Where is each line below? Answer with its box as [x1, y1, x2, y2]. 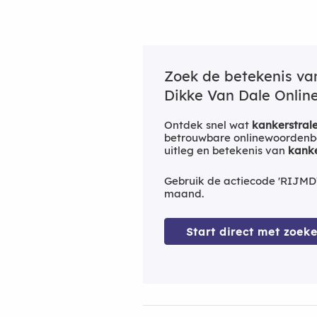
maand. [164, 186, 204, 200]
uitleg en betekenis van [164, 143, 288, 157]
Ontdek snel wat [164, 117, 252, 132]
